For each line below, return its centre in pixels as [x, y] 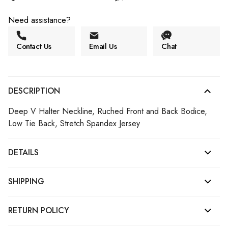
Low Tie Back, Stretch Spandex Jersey [74, 123]
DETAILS [23, 152]
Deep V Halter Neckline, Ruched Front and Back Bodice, [108, 111]
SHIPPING [26, 181]
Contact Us [34, 46]
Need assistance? [39, 20]
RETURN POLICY [39, 210]
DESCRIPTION [34, 91]
